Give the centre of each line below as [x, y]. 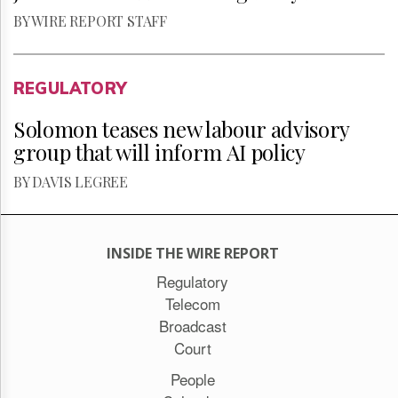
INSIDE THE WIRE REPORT [192, 253]
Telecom [192, 303]
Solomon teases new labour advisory [182, 129]
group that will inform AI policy [159, 152]
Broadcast [192, 326]
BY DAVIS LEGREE [71, 182]
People [192, 379]
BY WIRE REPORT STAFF [90, 21]
